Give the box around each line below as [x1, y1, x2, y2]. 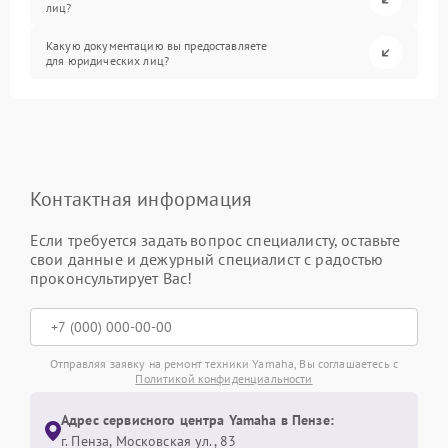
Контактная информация [30, 186, 253, 212]
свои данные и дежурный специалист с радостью [30, 249, 384, 269]
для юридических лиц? [46, 52, 170, 68]
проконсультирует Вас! [30, 268, 193, 288]
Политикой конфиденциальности [135, 371, 313, 386]
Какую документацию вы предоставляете [46, 37, 268, 53]
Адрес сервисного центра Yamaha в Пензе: [61, 411, 334, 429]
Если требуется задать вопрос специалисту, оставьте [30, 230, 401, 250]
